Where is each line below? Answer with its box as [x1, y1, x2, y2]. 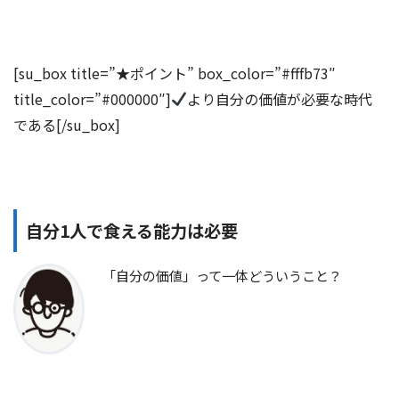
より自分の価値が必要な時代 [187, 87, 373, 110]
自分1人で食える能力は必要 [26, 217, 238, 243]
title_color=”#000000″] [13, 87, 171, 110]
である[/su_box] [13, 113, 120, 135]
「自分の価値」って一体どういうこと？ [102, 265, 342, 286]
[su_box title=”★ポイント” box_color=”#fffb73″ [13, 61, 336, 84]
